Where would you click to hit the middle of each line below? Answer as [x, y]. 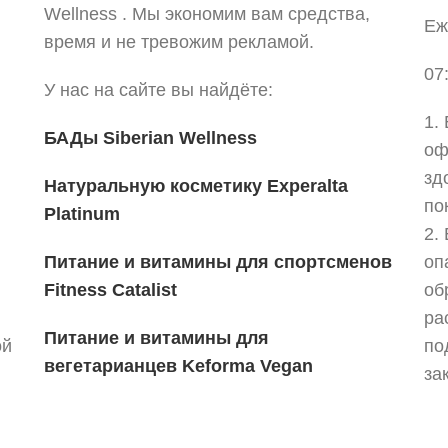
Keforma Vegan [247, 366]
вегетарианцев [112, 366]
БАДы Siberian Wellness [150, 138]
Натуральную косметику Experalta [195, 186]
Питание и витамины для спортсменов [217, 262]
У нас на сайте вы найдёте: [160, 90]
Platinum [81, 214]
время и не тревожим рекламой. [178, 42]
